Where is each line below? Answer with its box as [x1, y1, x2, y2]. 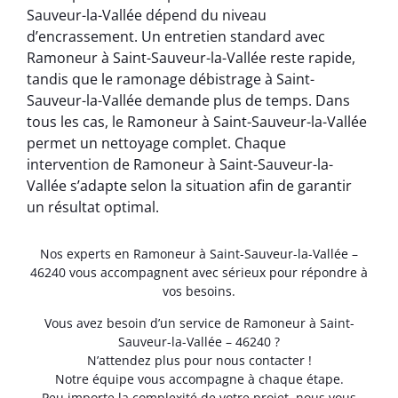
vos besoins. [163, 283, 235, 300]
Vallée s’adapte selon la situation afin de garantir [27, 176, 352, 196]
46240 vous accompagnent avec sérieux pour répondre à [30, 264, 368, 282]
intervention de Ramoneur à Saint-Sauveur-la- [27, 155, 333, 175]
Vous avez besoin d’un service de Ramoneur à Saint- [44, 314, 354, 331]
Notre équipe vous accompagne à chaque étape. [54, 370, 344, 387]
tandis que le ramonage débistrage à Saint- [27, 69, 314, 90]
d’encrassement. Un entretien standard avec [27, 27, 325, 47]
